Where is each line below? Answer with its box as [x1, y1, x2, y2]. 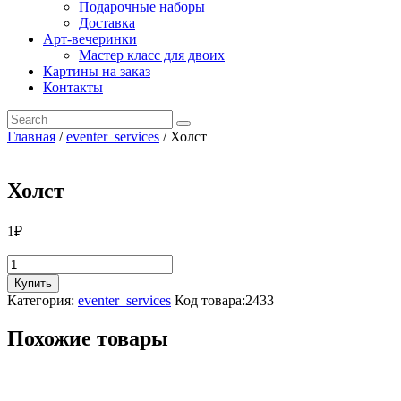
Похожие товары [7, 326, 168, 350]
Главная [7, 129, 55, 144]
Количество [6, 253, 78, 269]
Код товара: [175, 292, 245, 308]
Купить [14, 276, 52, 290]
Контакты [43, 80, 103, 95]
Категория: [7, 292, 78, 308]
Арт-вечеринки [43, 31, 137, 47]
